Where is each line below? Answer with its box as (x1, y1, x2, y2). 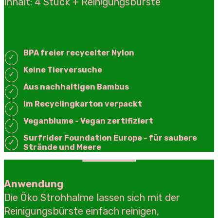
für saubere (149, 133, 197, 143)
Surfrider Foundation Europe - (23, 133, 149, 143)
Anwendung (4, 178, 63, 190)
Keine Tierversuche (23, 65, 102, 74)
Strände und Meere (23, 142, 101, 152)
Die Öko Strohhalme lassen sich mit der (4, 191, 180, 203)
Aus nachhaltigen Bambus (23, 82, 129, 91)
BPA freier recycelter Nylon (23, 48, 134, 57)
